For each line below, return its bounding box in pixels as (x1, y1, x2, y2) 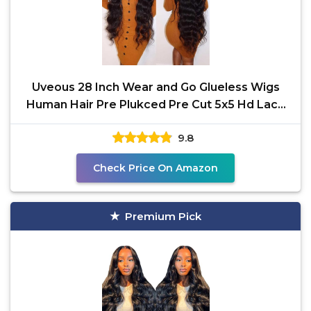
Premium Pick (125, 210, 201, 223)
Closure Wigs (117, 115, 194, 128)
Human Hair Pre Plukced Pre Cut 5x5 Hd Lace (26, 98, 285, 111)
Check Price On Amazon (93, 162, 218, 174)
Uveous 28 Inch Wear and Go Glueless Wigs (31, 81, 280, 94)
